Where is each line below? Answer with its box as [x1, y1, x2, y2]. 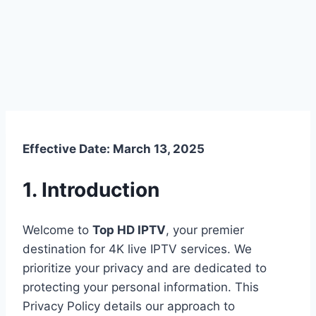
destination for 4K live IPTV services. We [23, 242, 252, 257]
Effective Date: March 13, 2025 [23, 141, 205, 156]
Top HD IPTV [92, 223, 166, 238]
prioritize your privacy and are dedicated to [23, 261, 267, 276]
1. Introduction [23, 177, 159, 202]
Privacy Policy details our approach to [23, 299, 235, 314]
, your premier [166, 223, 244, 238]
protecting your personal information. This [23, 280, 259, 295]
